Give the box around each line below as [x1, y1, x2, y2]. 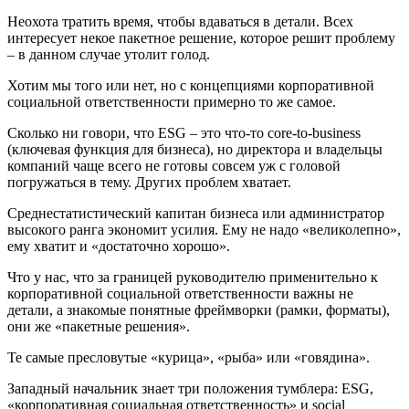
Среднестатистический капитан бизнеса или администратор [7, 205, 384, 221]
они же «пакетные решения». [7, 319, 190, 334]
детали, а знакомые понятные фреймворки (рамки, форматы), [7, 302, 390, 318]
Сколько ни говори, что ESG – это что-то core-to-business [7, 125, 361, 141]
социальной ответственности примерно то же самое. [7, 94, 336, 110]
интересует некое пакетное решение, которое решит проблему [7, 30, 395, 46]
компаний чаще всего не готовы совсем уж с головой [7, 158, 341, 173]
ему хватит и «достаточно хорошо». [7, 238, 230, 254]
